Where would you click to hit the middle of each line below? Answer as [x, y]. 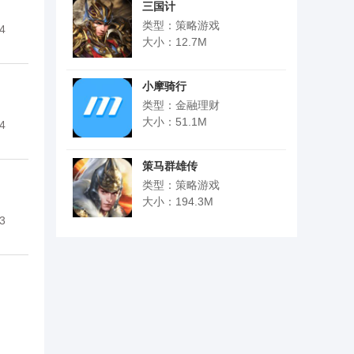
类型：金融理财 [181, 105]
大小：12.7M [175, 42]
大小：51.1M [175, 122]
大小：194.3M [178, 201]
